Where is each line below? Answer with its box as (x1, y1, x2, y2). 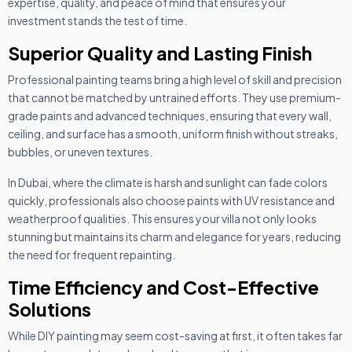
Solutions (8, 297, 91, 321)
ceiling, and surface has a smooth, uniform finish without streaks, (8, 126, 338, 141)
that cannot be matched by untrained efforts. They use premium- (8, 90, 341, 104)
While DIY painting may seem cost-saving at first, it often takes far (8, 328, 343, 343)
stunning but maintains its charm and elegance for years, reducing (8, 229, 341, 244)
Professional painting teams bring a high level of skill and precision (8, 71, 342, 86)
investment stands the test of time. (8, 13, 187, 27)
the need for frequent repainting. (8, 247, 175, 262)
